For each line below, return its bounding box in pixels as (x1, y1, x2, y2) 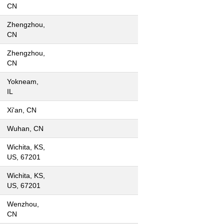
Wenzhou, (7, 200, 39, 208)
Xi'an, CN (7, 106, 36, 114)
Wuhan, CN (7, 124, 43, 132)
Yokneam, (7, 77, 38, 85)
